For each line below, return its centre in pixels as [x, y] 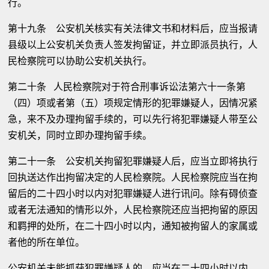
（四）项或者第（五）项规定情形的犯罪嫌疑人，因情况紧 [133, 103]
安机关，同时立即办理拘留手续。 [80, 135]
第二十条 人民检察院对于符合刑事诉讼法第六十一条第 [127, 87]
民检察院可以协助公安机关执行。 [80, 61]
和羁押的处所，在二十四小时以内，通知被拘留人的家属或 [133, 226]
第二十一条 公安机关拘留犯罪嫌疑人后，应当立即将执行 [133, 161]
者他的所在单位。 [47, 242]
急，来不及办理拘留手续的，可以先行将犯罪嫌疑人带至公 [133, 119]
